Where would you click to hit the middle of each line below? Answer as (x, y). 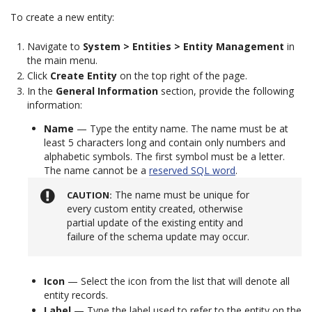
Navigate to (55, 46)
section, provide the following (226, 91)
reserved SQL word (192, 170)
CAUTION (88, 195)
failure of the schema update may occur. (158, 236)
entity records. (76, 295)
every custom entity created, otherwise (155, 209)
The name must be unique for (182, 195)
